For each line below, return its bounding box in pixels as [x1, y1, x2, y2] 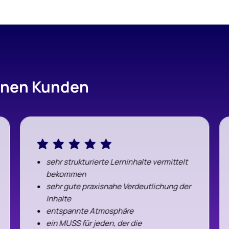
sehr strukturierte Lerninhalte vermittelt [46, 156, 188, 168]
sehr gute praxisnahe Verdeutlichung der [46, 181, 191, 192]
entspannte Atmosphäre [46, 205, 134, 217]
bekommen [46, 169, 86, 180]
